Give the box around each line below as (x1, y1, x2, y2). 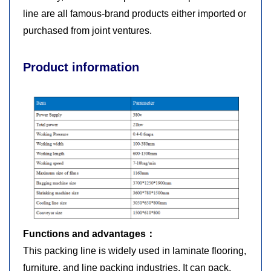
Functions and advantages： (23, 228, 155, 239)
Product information (23, 60, 139, 74)
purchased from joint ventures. (23, 25, 152, 36)
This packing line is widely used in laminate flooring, (23, 245, 246, 256)
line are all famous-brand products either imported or (23, 8, 246, 19)
